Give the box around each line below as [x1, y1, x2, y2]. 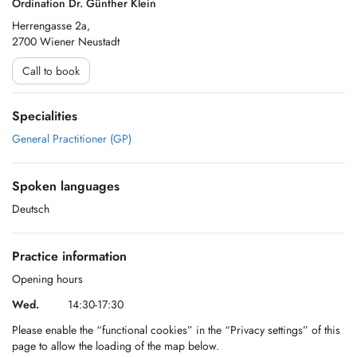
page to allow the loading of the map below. [12, 338, 219, 354]
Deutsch [12, 201, 49, 217]
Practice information [12, 247, 127, 265]
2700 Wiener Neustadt [12, 33, 120, 49]
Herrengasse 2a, [12, 18, 90, 33]
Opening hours [12, 271, 83, 287]
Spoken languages [12, 177, 120, 195]
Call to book [22, 63, 80, 79]
